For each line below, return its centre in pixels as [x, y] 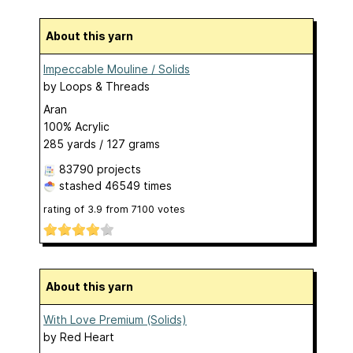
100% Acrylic [76, 126]
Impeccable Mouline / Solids [117, 69]
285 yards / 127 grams [102, 143]
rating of [65, 209]
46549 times [138, 185]
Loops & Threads [105, 86]
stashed [80, 185]
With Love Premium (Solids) [115, 320]
